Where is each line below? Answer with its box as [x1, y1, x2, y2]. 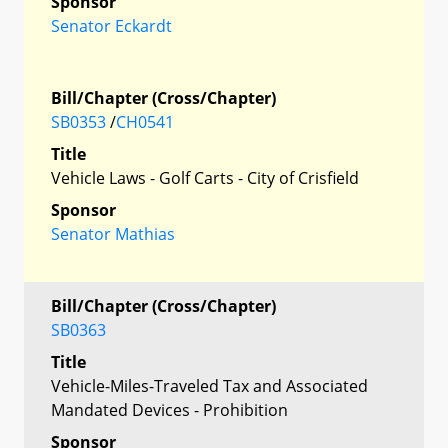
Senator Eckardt [51, 14, 172, 37]
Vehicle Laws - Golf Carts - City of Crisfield [51, 166, 359, 189]
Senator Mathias [51, 222, 175, 245]
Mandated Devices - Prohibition [51, 398, 288, 421]
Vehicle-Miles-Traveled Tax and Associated [51, 374, 368, 397]
